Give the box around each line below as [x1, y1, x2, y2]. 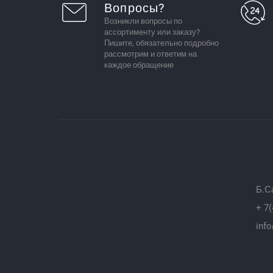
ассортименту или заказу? [104, 27, 200, 37]
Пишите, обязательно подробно [104, 38, 219, 48]
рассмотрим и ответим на [104, 49, 197, 58]
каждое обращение [104, 60, 174, 69]
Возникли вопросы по [104, 16, 182, 26]
